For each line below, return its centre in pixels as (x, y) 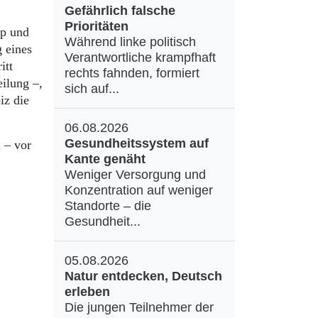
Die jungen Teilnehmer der (139, 307)
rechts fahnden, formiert (132, 73)
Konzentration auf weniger (139, 190)
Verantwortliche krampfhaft (140, 57)
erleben (87, 292)
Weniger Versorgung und (135, 175)
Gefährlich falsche (120, 11)
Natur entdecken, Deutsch (143, 276)
